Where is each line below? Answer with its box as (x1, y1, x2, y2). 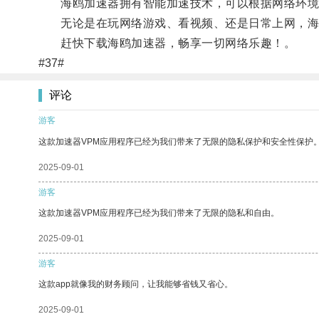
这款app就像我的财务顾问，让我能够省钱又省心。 (38, 278, 233, 289)
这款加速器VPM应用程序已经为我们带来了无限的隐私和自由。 (38, 207, 279, 218)
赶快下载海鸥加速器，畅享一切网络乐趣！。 (38, 36, 296, 49)
